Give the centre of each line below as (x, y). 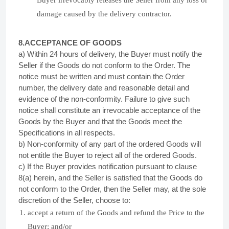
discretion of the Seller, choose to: (74, 200)
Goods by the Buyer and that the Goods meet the (100, 121)
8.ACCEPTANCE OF (54, 43)
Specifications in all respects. (67, 133)
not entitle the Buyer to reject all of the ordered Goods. (108, 155)
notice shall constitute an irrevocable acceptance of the (109, 110)
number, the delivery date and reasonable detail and (104, 88)
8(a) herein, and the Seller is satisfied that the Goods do (110, 178)
